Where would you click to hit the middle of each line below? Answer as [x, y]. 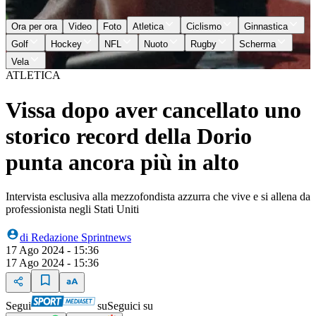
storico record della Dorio [129, 136]
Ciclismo [204, 27]
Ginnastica [266, 27]
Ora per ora [34, 27]
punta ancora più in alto [122, 162]
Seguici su [130, 306]
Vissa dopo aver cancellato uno [153, 110]
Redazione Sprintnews [81, 237]
